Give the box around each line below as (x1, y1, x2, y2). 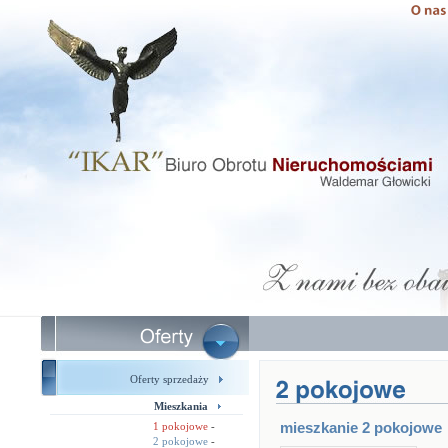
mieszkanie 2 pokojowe (280, 419, 442, 436)
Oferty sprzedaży (130, 373, 209, 385)
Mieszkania (154, 400, 208, 412)
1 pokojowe (153, 420, 208, 432)
